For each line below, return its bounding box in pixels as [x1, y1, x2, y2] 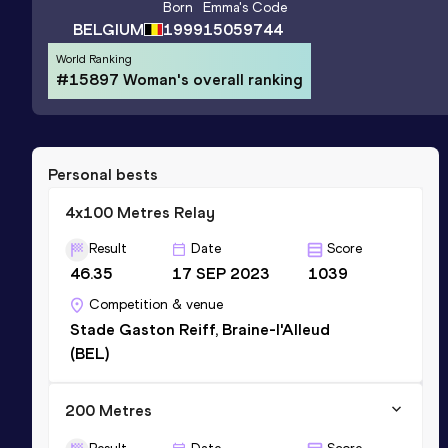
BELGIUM [72, 19, 144, 39]
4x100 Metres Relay [65, 202, 215, 222]
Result [89, 239, 127, 257]
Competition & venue [89, 295, 223, 313]
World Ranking [56, 51, 132, 66]
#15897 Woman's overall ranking [56, 69, 303, 89]
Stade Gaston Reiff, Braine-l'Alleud [70, 319, 330, 339]
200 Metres [65, 400, 152, 420]
